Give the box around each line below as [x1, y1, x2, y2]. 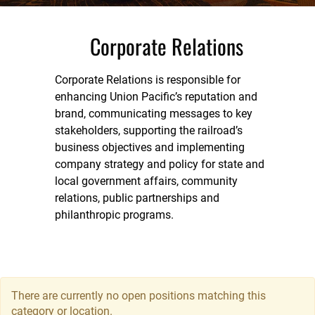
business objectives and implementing [54, 140, 245, 154]
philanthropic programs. [54, 207, 174, 221]
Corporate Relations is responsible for [54, 72, 240, 86]
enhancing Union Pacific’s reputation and [54, 89, 257, 103]
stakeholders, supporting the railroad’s [54, 123, 243, 137]
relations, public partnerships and [54, 191, 219, 205]
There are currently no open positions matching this [11, 288, 266, 302]
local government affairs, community [54, 174, 238, 188]
